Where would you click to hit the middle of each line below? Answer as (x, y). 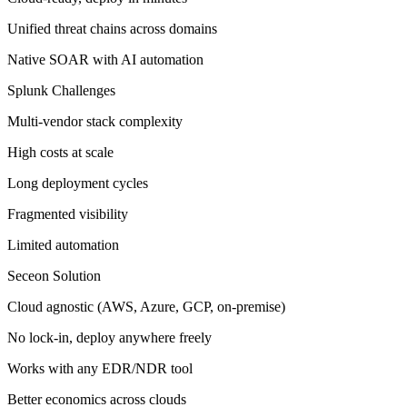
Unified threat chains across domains (112, 28)
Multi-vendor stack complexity (95, 121)
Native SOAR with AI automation (105, 59)
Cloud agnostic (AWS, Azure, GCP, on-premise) (146, 306)
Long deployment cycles (78, 183)
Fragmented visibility (68, 213)
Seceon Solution (54, 275)
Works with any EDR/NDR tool (100, 368)
